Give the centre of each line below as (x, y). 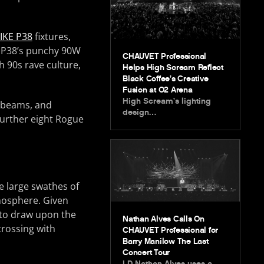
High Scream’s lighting (167, 101)
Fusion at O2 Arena (158, 90)
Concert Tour (146, 252)
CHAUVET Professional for (171, 230)
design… (140, 112)
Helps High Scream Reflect (173, 67)
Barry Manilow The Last (166, 241)
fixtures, (51, 36)
